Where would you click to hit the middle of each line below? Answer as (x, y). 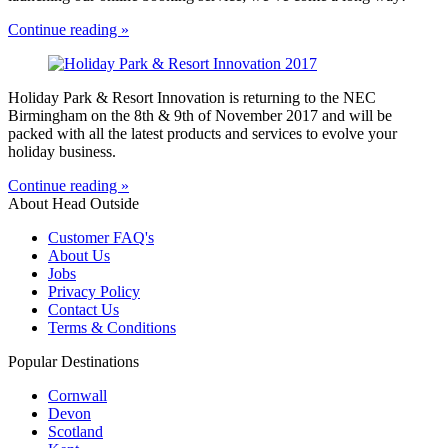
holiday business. (64, 152)
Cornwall (77, 396)
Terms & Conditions (112, 328)
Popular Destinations (73, 362)
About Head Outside (73, 204)
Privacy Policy (94, 292)
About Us (79, 256)
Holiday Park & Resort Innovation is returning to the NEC (192, 98)
